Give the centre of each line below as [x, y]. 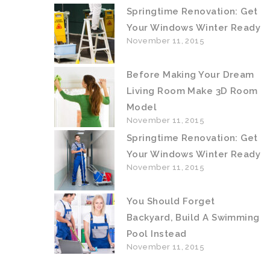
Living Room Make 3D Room [192, 91]
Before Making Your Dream [190, 75]
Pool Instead [157, 234]
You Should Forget [171, 202]
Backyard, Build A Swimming [193, 218]
